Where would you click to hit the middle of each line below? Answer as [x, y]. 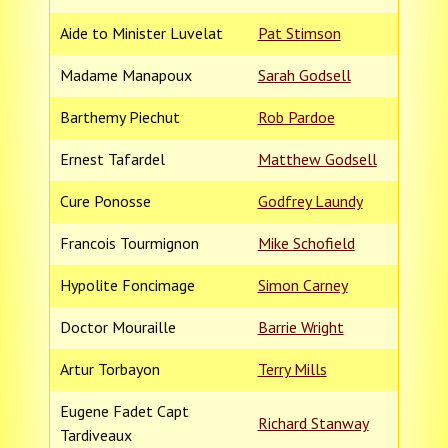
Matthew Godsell [317, 158]
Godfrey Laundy [310, 200]
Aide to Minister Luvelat [141, 32]
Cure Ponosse [105, 200]
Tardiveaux [95, 434]
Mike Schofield [306, 242]
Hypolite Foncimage [127, 284]
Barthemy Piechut [119, 116]
